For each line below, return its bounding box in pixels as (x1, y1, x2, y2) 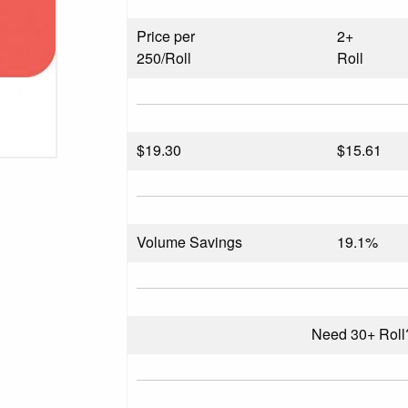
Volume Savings (137, 230, 243, 252)
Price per (137, 25, 196, 46)
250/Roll (137, 46, 192, 68)
